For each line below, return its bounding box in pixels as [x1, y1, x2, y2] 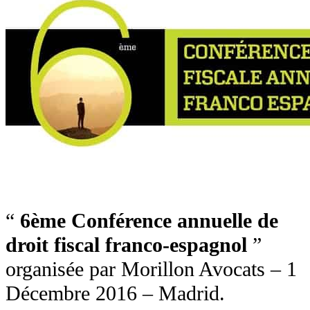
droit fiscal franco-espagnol [6, 233, 247, 256]
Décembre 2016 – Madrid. [6, 282, 225, 304]
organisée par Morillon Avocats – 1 [6, 257, 297, 280]
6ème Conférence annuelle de [15, 209, 278, 232]
